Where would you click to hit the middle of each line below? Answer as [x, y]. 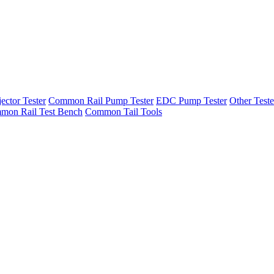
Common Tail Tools [124, 112]
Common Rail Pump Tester [101, 101]
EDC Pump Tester [191, 101]
